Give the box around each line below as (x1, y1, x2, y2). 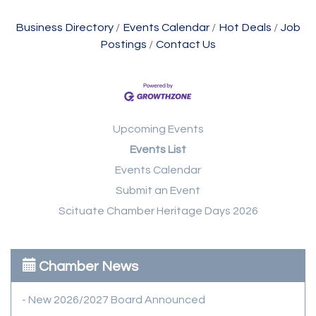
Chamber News (39, 259, 138, 274)
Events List (130, 143, 186, 155)
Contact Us (156, 38, 216, 50)
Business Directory (16, 21, 114, 33)
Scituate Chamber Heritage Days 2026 (58, 205, 258, 217)
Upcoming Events (112, 123, 204, 135)
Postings (100, 38, 147, 50)
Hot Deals (219, 21, 272, 33)
